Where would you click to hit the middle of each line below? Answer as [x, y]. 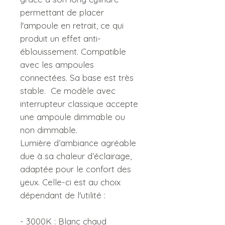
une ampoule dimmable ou [73, 117]
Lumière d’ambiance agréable [78, 143]
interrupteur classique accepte [79, 104]
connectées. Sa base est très [77, 78]
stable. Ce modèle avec [68, 91]
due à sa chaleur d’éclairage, [76, 156]
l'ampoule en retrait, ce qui [72, 25]
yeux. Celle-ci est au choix [70, 182]
